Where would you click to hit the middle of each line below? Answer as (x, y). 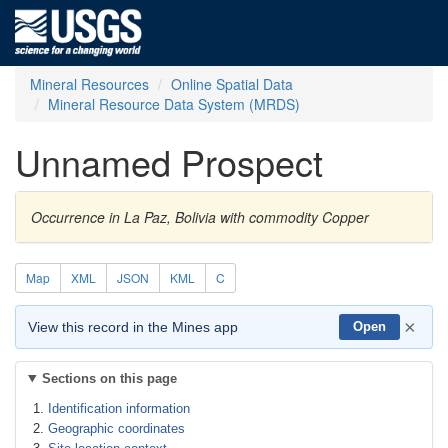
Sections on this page (109, 378)
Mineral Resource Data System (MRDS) (174, 104)
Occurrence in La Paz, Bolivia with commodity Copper (200, 217)
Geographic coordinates (116, 428)
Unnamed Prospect (169, 161)
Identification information (119, 408)
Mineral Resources (89, 84)
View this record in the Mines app (133, 327)
